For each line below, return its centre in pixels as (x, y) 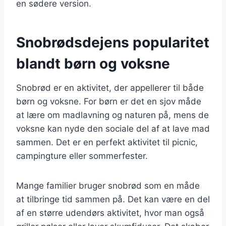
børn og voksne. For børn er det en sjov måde (109, 101)
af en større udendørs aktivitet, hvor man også (110, 213)
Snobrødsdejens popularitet (113, 42)
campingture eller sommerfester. (82, 156)
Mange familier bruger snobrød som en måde (108, 185)
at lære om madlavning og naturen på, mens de (112, 115)
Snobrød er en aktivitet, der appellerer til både (110, 88)
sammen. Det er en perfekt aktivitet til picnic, (107, 142)
